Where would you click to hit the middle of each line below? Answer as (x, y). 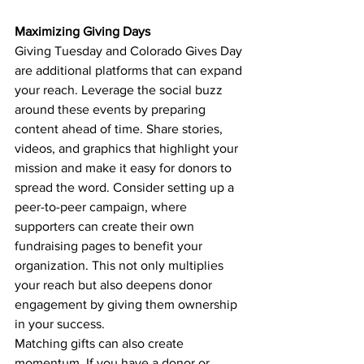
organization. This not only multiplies (121, 265)
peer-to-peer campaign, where (102, 207)
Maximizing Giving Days (82, 31)
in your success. (60, 324)
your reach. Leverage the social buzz (120, 90)
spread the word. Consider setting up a (126, 187)
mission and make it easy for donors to (125, 168)
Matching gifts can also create (101, 343)
